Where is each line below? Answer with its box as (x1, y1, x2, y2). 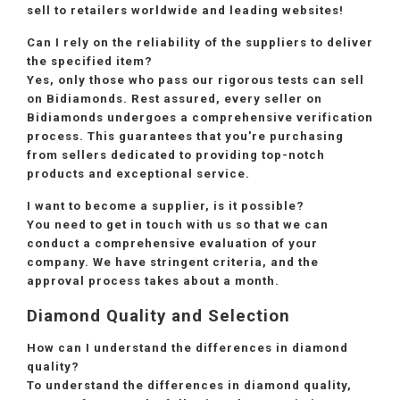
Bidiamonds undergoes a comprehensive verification (27, 111, 373, 125)
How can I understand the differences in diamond (27, 340, 348, 354)
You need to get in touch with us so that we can (27, 218, 329, 232)
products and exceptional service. (27, 167, 250, 181)
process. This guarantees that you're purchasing (27, 129, 344, 144)
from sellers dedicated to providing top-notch (27, 148, 325, 162)
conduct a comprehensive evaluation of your (27, 237, 318, 251)
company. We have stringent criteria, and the (27, 255, 319, 270)
